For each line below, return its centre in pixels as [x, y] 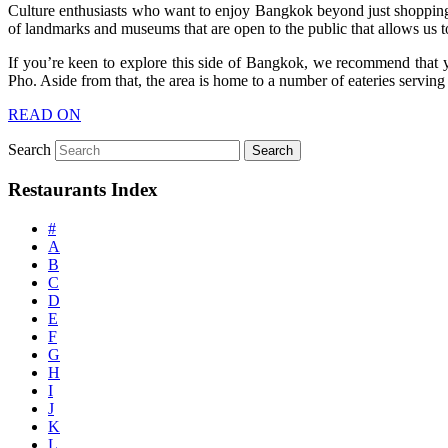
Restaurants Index [83, 190]
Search [29, 149]
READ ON [44, 114]
